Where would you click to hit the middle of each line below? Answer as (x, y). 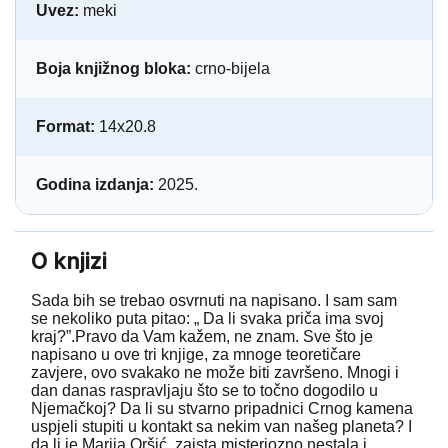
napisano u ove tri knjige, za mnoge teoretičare (196, 355)
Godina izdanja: (97, 185)
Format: (67, 127)
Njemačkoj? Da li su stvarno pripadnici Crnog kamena (222, 409)
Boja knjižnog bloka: (115, 69)
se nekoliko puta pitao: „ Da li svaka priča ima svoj (207, 319)
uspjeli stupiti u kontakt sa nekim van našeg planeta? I (221, 427)
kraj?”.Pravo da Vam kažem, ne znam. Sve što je (202, 337)
